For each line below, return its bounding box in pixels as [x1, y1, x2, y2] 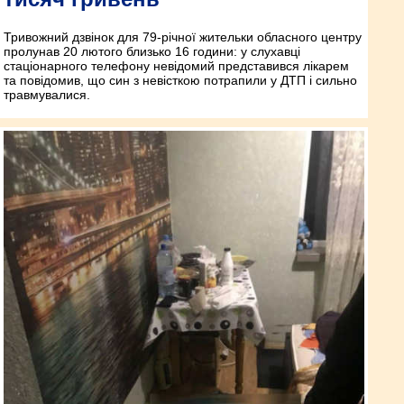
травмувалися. [4, 87, 90, 102]
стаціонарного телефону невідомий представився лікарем [4, 58, 349, 73]
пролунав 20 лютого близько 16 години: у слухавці [4, 43, 300, 59]
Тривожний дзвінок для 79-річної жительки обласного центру [4, 29, 362, 44]
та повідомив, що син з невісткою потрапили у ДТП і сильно [4, 72, 357, 87]
